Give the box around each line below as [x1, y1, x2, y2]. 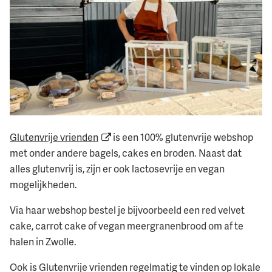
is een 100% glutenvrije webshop [110, 131, 253, 144]
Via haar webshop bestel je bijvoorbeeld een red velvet [10, 203, 245, 217]
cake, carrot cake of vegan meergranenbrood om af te [10, 219, 243, 233]
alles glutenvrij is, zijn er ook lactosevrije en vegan [10, 162, 225, 176]
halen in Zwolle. [10, 235, 76, 249]
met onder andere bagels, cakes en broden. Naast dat [10, 146, 242, 160]
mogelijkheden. [10, 178, 77, 192]
